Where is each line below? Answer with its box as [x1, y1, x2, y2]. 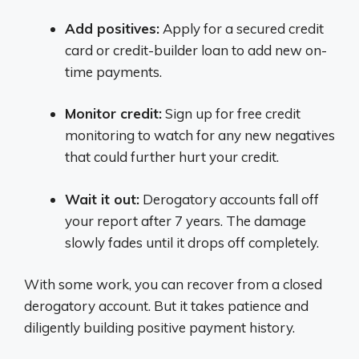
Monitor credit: [65, 105, 162, 122]
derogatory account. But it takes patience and [24, 297, 309, 314]
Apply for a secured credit [159, 19, 324, 37]
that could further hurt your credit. [65, 148, 279, 165]
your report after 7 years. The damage [65, 212, 306, 229]
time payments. [65, 63, 162, 80]
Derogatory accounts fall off [139, 190, 319, 208]
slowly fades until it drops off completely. [65, 233, 319, 251]
